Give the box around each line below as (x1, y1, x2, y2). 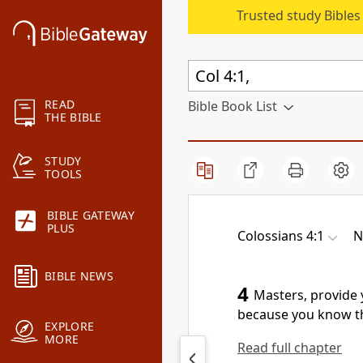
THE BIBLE (45, 109, 102, 126)
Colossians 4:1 (237, 227, 324, 245)
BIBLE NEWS (45, 268, 113, 284)
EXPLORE (45, 318, 95, 335)
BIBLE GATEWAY (47, 207, 135, 224)
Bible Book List (188, 97, 277, 115)
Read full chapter (237, 339, 342, 357)
